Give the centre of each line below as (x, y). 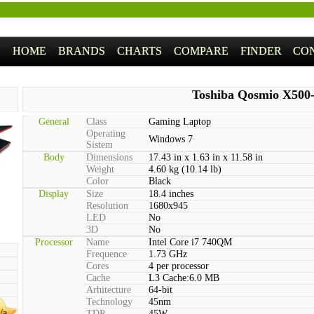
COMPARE (201, 51)
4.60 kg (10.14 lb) (185, 169)
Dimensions (109, 157)
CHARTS (139, 51)
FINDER (261, 51)
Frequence (107, 254)
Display (54, 194)
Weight (100, 169)
